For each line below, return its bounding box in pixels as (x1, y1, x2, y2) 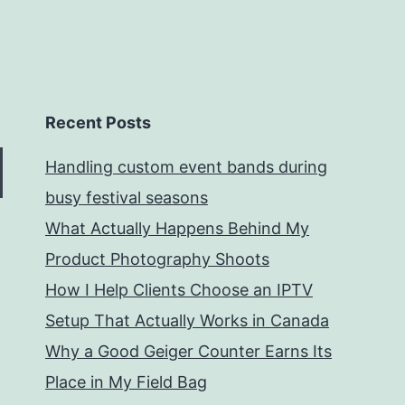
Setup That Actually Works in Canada (45, 311, 329, 331)
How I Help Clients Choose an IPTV (45, 280, 313, 300)
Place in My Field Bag (45, 372, 207, 392)
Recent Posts (45, 113, 151, 133)
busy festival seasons (45, 188, 208, 208)
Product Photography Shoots (45, 250, 269, 269)
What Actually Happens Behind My (45, 219, 309, 239)
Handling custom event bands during (45, 157, 327, 177)
